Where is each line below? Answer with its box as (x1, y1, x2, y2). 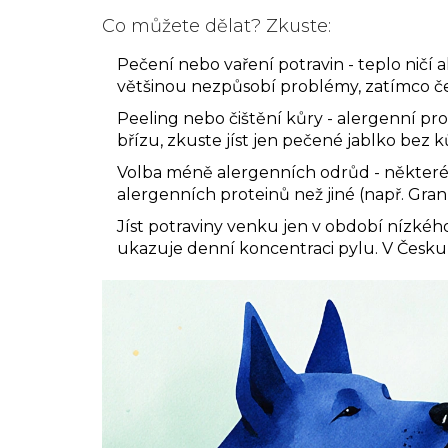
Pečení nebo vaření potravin (117, 54, 344, 74)
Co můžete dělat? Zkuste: (102, 14, 331, 37)
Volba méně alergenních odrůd (117, 162, 370, 182)
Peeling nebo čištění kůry (117, 108, 323, 128)
